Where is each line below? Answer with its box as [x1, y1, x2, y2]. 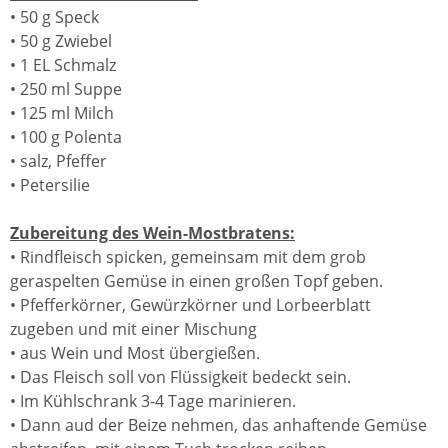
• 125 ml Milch [10, 102, 114, 124]
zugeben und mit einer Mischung [10, 318, 257, 340]
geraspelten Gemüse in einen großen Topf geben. [10, 270, 383, 292]
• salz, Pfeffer [10, 150, 107, 172]
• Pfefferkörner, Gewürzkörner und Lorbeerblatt [10, 294, 371, 316]
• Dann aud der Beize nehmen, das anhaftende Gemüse [10, 414, 427, 436]
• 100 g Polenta [10, 126, 122, 148]
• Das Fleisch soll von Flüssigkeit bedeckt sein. [10, 366, 351, 388]
